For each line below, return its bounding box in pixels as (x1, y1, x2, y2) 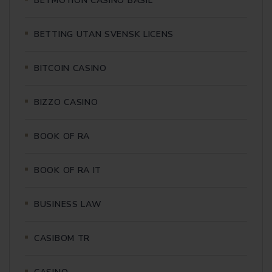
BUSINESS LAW (34, 198, 102, 210)
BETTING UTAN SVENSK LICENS (34, 28, 174, 40)
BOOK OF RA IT (34, 164, 102, 176)
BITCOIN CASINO (34, 62, 107, 74)
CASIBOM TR (34, 232, 90, 244)
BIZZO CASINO (34, 96, 98, 108)
